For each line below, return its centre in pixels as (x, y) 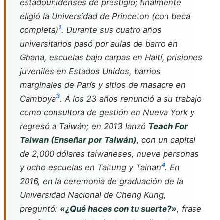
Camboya (38, 99)
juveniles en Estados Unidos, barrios (90, 71)
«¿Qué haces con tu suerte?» (118, 209)
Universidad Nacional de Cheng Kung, (93, 195)
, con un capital (166, 140)
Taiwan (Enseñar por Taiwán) (78, 140)
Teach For (168, 126)
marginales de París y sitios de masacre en (103, 85)
